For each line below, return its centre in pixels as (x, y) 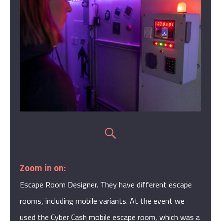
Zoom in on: (43, 168)
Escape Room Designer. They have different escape (106, 185)
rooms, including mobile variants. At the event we (102, 201)
